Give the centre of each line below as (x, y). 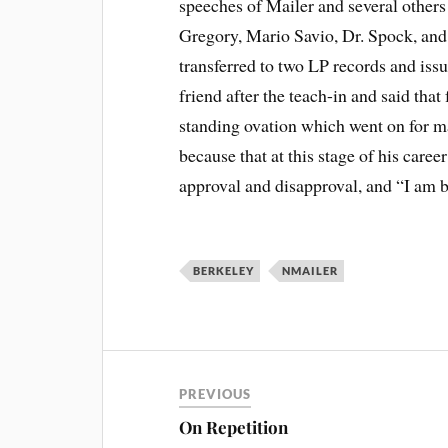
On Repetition (234, 426)
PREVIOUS (215, 393)
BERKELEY (224, 270)
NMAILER (310, 270)
